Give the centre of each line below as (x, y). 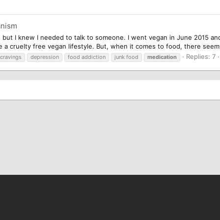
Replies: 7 (201, 56)
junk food (126, 57)
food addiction (87, 57)
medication (162, 57)
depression (45, 57)
